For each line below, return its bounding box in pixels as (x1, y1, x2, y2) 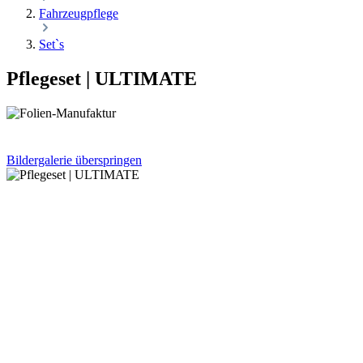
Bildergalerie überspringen (6, 152, 142, 167)
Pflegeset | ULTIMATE (6, 67, 197, 89)
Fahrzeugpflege (39, 6, 118, 20)
